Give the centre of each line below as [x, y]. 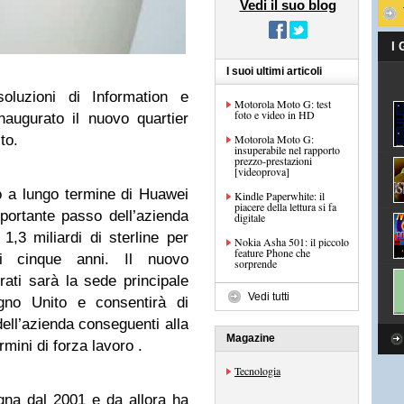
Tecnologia [257, 371]
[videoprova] [262, 171]
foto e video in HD [275, 115]
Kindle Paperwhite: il [280, 196]
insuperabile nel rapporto [287, 150]
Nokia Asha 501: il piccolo [292, 242]
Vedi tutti [269, 297]
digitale [250, 217]
